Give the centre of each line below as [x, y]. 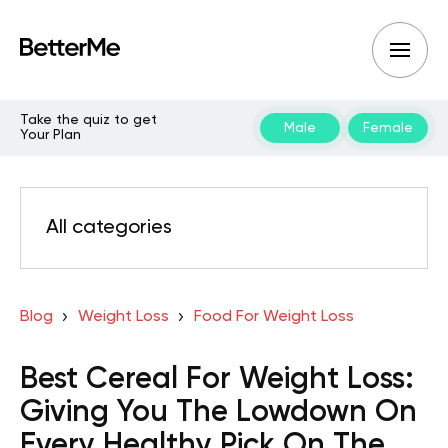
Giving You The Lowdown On [218, 413]
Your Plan [50, 135]
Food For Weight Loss [273, 317]
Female [388, 127]
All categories [109, 228]
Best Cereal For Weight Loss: [217, 380]
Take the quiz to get [88, 120]
